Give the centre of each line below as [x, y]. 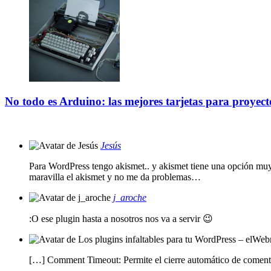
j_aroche [130, 198]
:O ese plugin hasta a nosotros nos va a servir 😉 [121, 219]
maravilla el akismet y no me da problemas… [115, 177]
